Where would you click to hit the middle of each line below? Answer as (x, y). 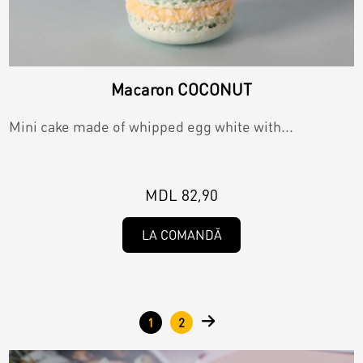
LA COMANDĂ (181, 235)
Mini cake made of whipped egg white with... (152, 126)
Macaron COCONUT (181, 90)
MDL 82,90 (181, 195)
